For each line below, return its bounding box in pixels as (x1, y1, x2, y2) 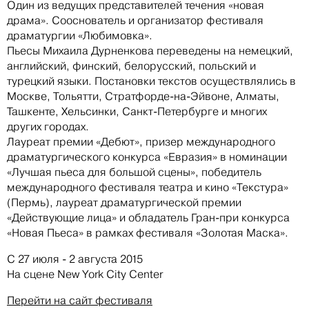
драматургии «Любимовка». (7, 28, 152, 42)
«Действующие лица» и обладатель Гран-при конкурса (7, 210, 290, 224)
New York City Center (57, 267, 163, 281)
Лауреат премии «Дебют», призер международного (7, 134, 275, 148)
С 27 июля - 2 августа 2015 (7, 252, 143, 266)
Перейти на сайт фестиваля (7, 293, 152, 307)
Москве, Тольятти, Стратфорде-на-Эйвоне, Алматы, (7, 89, 279, 103)
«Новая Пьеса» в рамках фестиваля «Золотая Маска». (7, 226, 288, 239)
